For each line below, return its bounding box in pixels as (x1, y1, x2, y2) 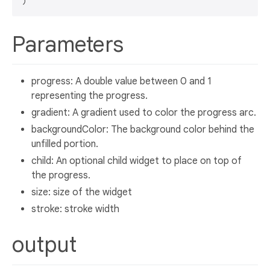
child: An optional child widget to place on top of (31, 155, 242, 168)
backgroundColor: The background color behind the (31, 124, 254, 136)
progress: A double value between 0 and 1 (31, 75, 212, 88)
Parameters (12, 30, 129, 58)
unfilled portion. (31, 138, 98, 151)
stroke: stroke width (31, 203, 119, 216)
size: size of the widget (31, 186, 132, 199)
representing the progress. (31, 90, 148, 102)
